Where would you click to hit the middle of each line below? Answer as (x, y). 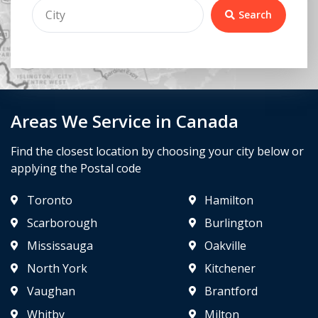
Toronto (49, 200)
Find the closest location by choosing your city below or (157, 151)
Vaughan (51, 291)
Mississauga (60, 245)
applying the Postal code (76, 168)
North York (57, 268)
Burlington (234, 223)
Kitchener (230, 268)
